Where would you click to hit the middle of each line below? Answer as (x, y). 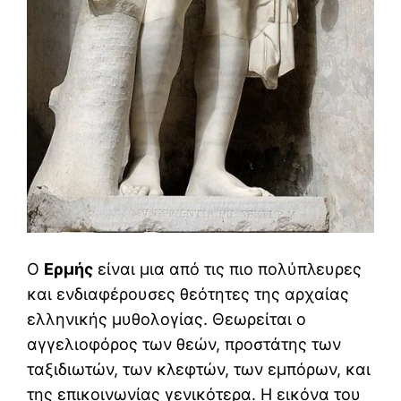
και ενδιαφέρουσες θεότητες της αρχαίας (188, 294)
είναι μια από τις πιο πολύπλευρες (227, 269)
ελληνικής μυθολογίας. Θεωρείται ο (166, 320)
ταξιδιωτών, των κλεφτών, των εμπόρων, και (199, 370)
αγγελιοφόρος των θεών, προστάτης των (184, 345)
